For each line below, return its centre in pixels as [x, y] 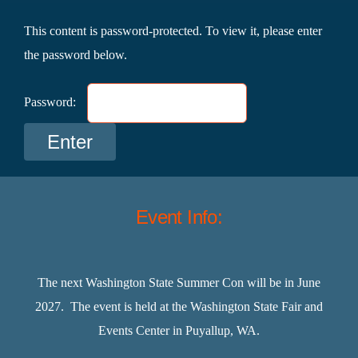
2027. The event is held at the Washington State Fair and [179, 307]
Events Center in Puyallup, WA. [179, 331]
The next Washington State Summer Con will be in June [179, 283]
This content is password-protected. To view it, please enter [173, 30]
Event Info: [179, 217]
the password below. [76, 54]
